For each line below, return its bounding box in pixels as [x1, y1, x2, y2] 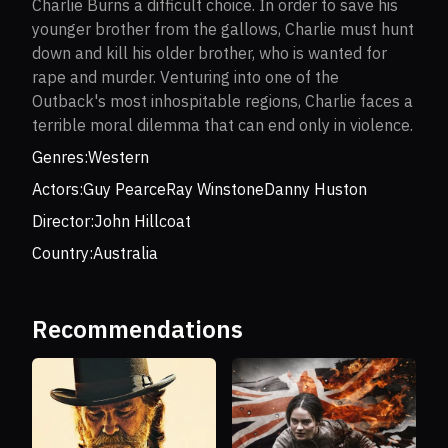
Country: [32, 242, 93, 266]
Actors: [32, 178, 83, 202]
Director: [32, 210, 94, 234]
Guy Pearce [83, 178, 166, 202]
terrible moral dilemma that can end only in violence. [32, 114, 413, 138]
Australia [93, 242, 158, 266]
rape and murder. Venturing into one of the [32, 66, 339, 90]
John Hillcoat [94, 210, 191, 234]
